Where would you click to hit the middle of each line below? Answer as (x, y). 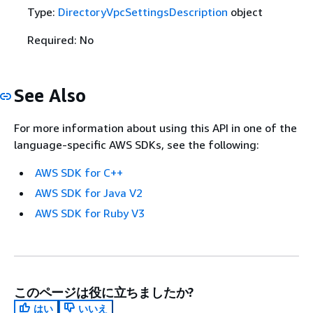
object (245, 12)
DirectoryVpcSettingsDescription (143, 12)
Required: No (60, 39)
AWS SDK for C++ (79, 173)
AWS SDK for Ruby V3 (90, 213)
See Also (50, 95)
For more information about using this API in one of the (155, 128)
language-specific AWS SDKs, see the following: (137, 145)
